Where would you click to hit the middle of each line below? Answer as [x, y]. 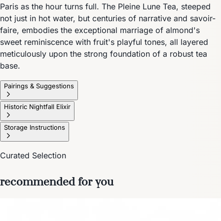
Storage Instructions [35, 127]
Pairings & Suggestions [39, 86]
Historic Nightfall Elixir [37, 106]
